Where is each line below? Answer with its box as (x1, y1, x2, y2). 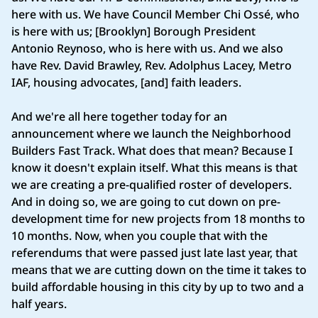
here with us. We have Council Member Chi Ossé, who (11, 6, 300, 23)
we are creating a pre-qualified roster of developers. (11, 177, 292, 193)
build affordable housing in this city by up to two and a (11, 279, 304, 295)
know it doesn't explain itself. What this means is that (11, 160, 297, 176)
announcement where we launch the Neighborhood (11, 126, 291, 142)
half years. (11, 296, 72, 312)
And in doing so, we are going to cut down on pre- (11, 194, 280, 210)
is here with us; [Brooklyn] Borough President (11, 23, 256, 40)
